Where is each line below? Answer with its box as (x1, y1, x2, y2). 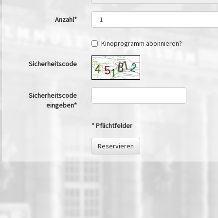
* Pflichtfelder (91, 121, 132, 130)
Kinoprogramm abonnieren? (101, 38, 182, 48)
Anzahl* (54, 15, 77, 24)
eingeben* (46, 100, 77, 109)
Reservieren (97, 141, 134, 150)
